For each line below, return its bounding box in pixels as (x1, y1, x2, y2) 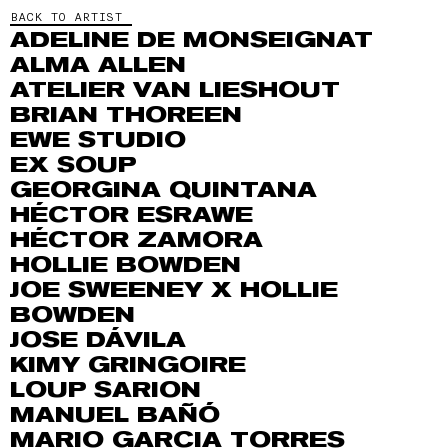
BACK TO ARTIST (10, 10, 122, 24)
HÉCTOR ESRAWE (10, 202, 253, 228)
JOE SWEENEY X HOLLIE (10, 277, 338, 303)
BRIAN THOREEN (10, 102, 242, 128)
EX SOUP (10, 152, 136, 178)
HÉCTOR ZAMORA (10, 227, 263, 253)
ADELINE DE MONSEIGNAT (10, 27, 373, 53)
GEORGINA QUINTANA (10, 177, 317, 203)
